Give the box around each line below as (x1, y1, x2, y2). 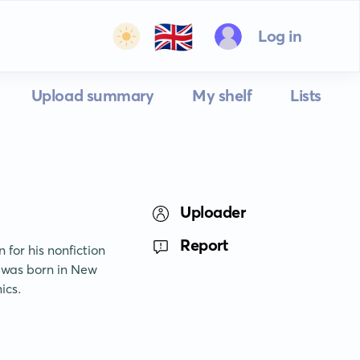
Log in (257, 26, 302, 46)
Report (180, 235, 228, 255)
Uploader (180, 202, 246, 222)
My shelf (192, 85, 252, 105)
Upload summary (31, 85, 154, 105)
